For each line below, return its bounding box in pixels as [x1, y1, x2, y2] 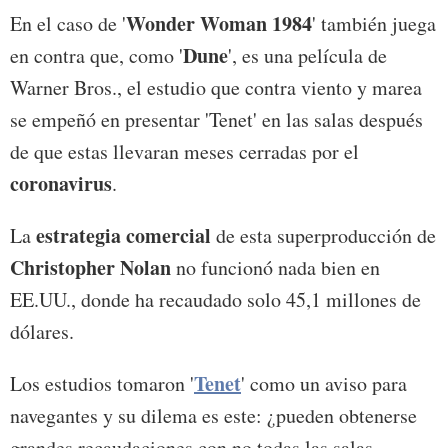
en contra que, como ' [10, 41, 183, 69]
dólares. [10, 317, 74, 345]
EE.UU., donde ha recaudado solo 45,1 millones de [10, 285, 421, 313]
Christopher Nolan [10, 252, 171, 282]
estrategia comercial [36, 220, 211, 250]
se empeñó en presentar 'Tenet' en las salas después [10, 105, 423, 133]
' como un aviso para [241, 369, 407, 397]
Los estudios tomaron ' [10, 369, 194, 397]
